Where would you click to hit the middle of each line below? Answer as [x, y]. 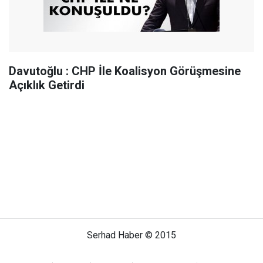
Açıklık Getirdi [47, 85]
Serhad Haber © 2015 [131, 235]
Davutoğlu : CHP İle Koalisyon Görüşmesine [125, 71]
